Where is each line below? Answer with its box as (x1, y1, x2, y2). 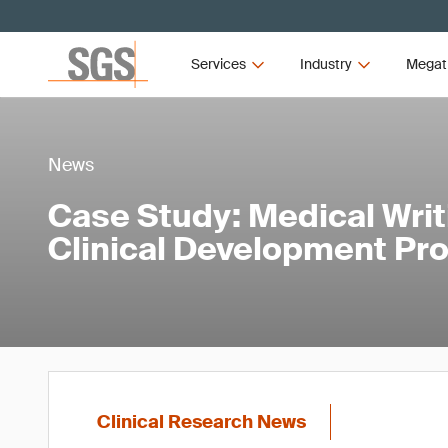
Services (191, 55, 247, 73)
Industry (299, 55, 352, 73)
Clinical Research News (97, 410, 306, 434)
